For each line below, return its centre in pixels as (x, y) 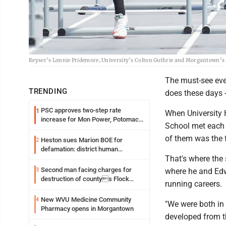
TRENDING (48, 91)
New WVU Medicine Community (86, 200)
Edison (50, 128)
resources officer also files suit (86, 158)
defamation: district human (79, 149)
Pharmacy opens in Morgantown (87, 209)
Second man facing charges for (86, 170)
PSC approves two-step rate (81, 110)
